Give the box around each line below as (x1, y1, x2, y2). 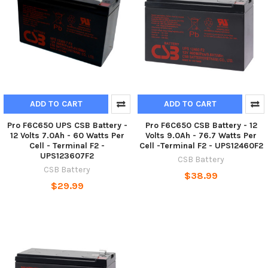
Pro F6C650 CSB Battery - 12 (145, 120, 257, 130)
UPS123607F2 (40, 150, 94, 161)
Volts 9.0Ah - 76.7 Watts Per (145, 130, 257, 141)
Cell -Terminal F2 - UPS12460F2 (139, 140, 263, 151)
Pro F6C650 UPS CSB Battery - (7, 120, 127, 130)
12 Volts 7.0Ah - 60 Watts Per (10, 130, 124, 141)
